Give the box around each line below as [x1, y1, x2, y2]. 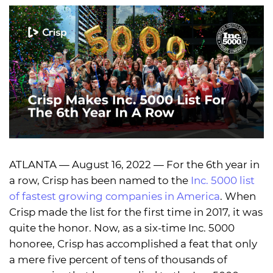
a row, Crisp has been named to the [9, 174, 191, 187]
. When [220, 190, 256, 203]
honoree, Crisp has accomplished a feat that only [9, 238, 257, 250]
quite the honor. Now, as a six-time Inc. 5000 [9, 222, 235, 235]
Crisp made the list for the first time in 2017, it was [9, 206, 263, 219]
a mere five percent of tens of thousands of [9, 253, 227, 266]
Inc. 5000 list [191, 174, 255, 187]
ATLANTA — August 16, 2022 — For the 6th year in [9, 158, 260, 171]
